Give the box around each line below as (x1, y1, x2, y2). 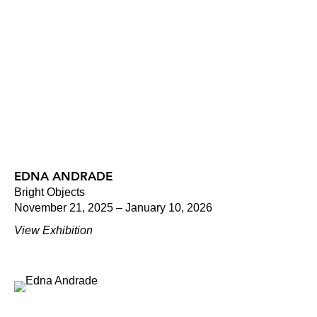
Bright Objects (14, 185, 85, 198)
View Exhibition (14, 224, 93, 236)
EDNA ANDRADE (14, 168, 113, 183)
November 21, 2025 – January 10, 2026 (14, 201, 212, 214)
